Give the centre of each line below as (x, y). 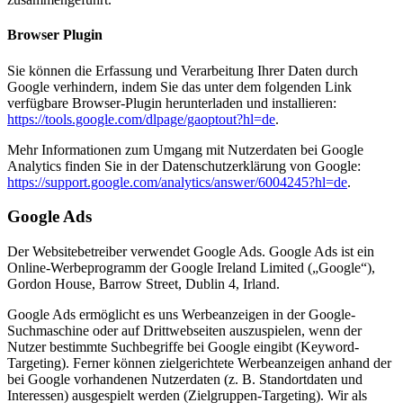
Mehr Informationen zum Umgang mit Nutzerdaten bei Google (185, 149)
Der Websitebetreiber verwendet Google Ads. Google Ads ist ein (191, 252)
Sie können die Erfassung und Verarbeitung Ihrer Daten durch (183, 70)
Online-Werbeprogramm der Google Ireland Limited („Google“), (191, 268)
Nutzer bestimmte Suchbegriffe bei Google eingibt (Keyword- (183, 347)
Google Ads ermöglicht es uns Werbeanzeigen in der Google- (181, 315)
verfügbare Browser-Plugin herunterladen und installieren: (172, 103)
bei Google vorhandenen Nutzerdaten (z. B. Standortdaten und (185, 380)
